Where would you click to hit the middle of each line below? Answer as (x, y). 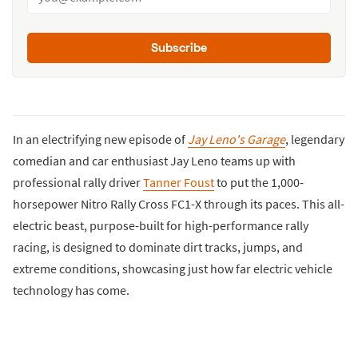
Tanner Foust (179, 183)
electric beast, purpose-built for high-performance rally (161, 226)
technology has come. (71, 290)
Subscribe (179, 48)
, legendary (315, 139)
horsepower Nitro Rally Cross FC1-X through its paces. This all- (179, 204)
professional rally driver (78, 183)
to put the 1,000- (259, 183)
